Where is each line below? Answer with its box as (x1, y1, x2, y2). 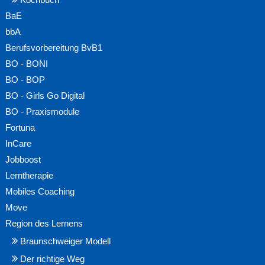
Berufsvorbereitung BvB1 (5, 43, 103, 53)
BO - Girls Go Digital (5, 91, 85, 101)
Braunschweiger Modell (20, 237, 111, 247)
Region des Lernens (5, 219, 83, 229)
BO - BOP (5, 75, 46, 85)
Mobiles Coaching (5, 187, 75, 197)
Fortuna (5, 123, 35, 133)
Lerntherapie (5, 171, 54, 181)
